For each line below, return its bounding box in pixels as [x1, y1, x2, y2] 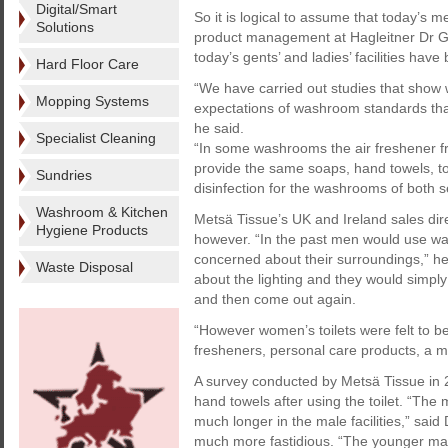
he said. [194, 120, 248, 136]
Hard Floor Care [36, 56, 139, 72]
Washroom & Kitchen [36, 204, 168, 220]
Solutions [36, 19, 94, 35]
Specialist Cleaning [36, 130, 156, 146]
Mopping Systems [36, 93, 149, 109]
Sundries [36, 167, 92, 183]
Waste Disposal [36, 259, 133, 275]
